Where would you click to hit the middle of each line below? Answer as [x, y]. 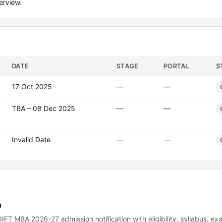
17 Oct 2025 [32, 86]
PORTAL [176, 66]
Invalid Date [31, 139]
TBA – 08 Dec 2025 [44, 108]
